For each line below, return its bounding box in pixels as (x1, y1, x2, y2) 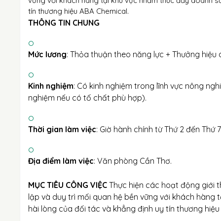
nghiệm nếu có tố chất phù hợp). (28, 93, 147, 103)
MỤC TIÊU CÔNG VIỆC (28, 180, 107, 190)
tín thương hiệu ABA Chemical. (28, 6, 129, 16)
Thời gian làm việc (28, 124, 96, 134)
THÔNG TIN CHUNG (28, 18, 100, 28)
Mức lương (28, 49, 67, 59)
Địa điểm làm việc (28, 156, 94, 166)
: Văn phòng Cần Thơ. (94, 156, 172, 166)
